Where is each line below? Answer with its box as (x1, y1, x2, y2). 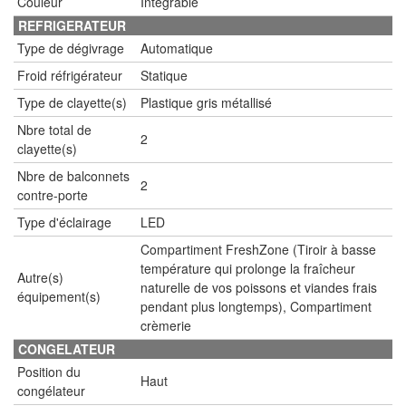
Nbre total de (17, 120, 92, 139)
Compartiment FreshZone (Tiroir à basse (140, 239, 376, 258)
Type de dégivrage (17, 38, 124, 57)
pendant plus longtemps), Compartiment (140, 296, 372, 315)
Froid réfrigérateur (17, 65, 122, 84)
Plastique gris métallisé (140, 92, 272, 111)
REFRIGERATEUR (18, 15, 126, 34)
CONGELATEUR (18, 339, 115, 358)
